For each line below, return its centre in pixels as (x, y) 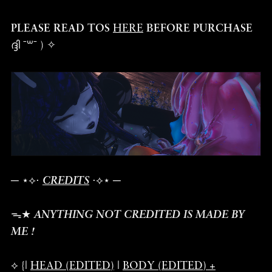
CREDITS (66, 181)
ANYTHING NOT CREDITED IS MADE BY (139, 215)
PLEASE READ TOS (62, 29)
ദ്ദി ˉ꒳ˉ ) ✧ (33, 46)
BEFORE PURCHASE (199, 29)
